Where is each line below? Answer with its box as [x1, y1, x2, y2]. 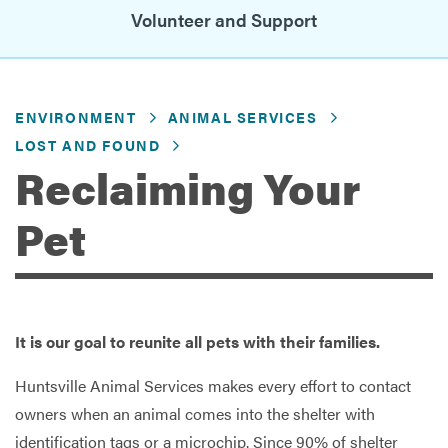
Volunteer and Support [131, 7, 317, 32]
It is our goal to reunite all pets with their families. [15, 330, 380, 354]
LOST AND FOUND [15, 135, 161, 155]
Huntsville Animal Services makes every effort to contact [15, 374, 411, 398]
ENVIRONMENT [15, 107, 137, 127]
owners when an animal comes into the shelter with [15, 402, 375, 426]
